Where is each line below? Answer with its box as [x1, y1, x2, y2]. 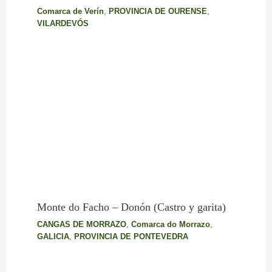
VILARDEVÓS [36, 19, 89, 29]
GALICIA [36, 231, 69, 241]
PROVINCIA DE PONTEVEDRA [73, 231, 188, 241]
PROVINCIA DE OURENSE [108, 7, 207, 16]
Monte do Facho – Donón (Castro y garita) [36, 200, 226, 213]
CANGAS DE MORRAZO [36, 219, 126, 229]
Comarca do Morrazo [131, 219, 210, 229]
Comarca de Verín [36, 7, 104, 16]
